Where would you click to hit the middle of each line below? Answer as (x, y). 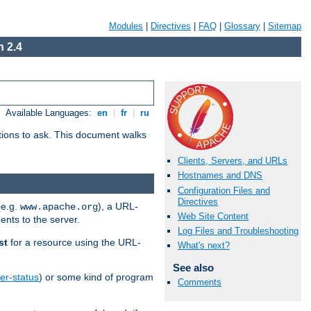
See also (193, 268)
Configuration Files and (224, 190)
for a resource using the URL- (74, 242)
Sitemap (285, 26)
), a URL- (118, 206)
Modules (126, 26)
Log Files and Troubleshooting (238, 230)
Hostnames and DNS (220, 176)
